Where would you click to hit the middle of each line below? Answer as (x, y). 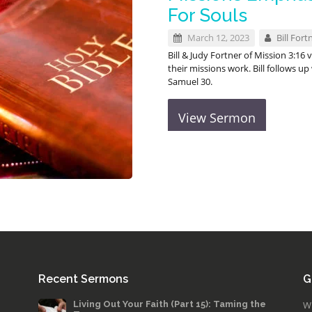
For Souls (207, 15)
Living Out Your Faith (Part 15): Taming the (169, 304)
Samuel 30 (189, 81)
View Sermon (217, 118)
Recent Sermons (83, 279)
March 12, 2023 (217, 38)
